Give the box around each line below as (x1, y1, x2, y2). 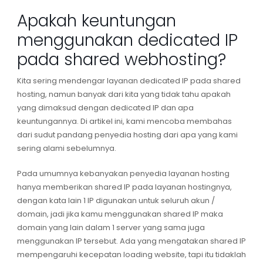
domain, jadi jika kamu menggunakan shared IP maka (16, 208, 223, 220)
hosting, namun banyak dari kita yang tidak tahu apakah (16, 89, 231, 100)
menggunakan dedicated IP (16, 29, 238, 52)
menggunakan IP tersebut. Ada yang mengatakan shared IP (16, 235, 246, 247)
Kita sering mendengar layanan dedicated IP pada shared (16, 75, 241, 87)
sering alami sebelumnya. (16, 143, 116, 154)
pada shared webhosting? (16, 48, 226, 72)
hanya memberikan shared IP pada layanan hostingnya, (16, 181, 232, 193)
